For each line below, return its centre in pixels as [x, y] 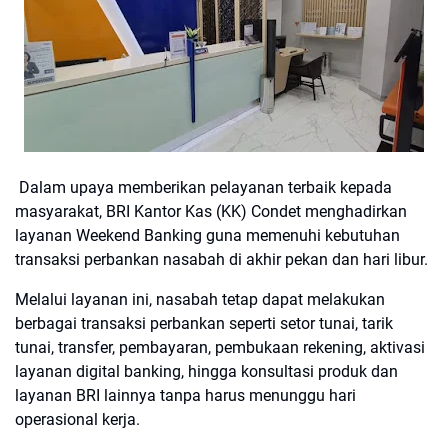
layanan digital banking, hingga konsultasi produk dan [206, 371]
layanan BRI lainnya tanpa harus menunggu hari [185, 395]
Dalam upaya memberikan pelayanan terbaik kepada [203, 187]
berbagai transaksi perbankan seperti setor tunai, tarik [204, 323]
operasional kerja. [77, 419]
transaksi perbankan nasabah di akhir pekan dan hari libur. [221, 259]
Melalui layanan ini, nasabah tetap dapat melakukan [200, 299]
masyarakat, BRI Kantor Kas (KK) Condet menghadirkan [211, 211]
